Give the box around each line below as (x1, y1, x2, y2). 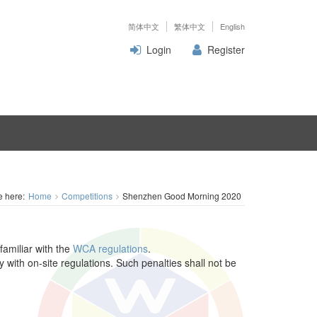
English (220, 21, 245, 32)
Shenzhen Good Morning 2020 (122, 189, 241, 202)
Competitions (62, 189, 113, 202)
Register (207, 42, 245, 57)
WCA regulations (73, 241, 148, 255)
